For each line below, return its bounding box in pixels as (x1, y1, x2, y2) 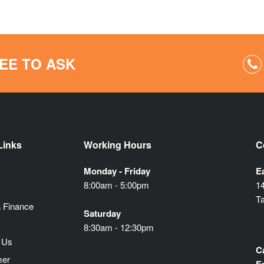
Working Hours (83, 138, 151, 152)
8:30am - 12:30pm (83, 221, 154, 234)
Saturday (83, 207, 121, 220)
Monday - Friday (83, 164, 150, 178)
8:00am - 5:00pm (83, 179, 149, 192)
